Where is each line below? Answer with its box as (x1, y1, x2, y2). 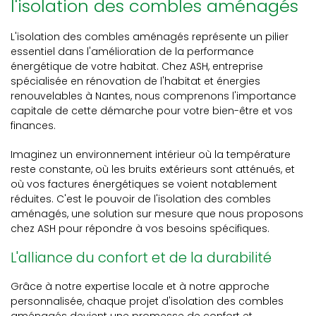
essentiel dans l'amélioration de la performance (11, 44, 254, 59)
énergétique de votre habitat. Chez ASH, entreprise (11, 59, 263, 73)
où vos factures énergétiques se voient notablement (11, 177, 277, 191)
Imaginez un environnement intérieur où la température (11, 147, 291, 162)
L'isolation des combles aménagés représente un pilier (11, 30, 288, 44)
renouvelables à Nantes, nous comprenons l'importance (11, 89, 296, 103)
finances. (11, 119, 56, 133)
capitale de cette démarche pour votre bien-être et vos (11, 104, 293, 118)
